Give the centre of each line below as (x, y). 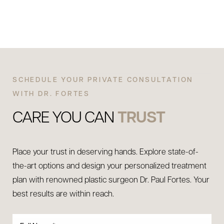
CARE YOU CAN (65, 118)
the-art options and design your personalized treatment (109, 166)
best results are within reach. (63, 194)
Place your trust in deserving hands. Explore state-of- (105, 152)
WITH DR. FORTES (51, 94)
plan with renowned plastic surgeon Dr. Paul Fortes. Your (111, 180)
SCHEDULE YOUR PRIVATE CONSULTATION (103, 80)
